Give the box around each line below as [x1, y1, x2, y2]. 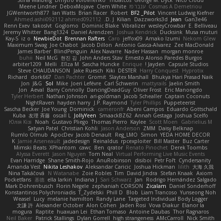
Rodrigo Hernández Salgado [146, 176, 217, 184]
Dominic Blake [81, 22, 119, 30]
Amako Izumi [146, 35, 181, 42]
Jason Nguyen [52, 150, 86, 158]
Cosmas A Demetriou [148, 3, 202, 10]
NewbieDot [34, 35, 62, 42]
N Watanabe [47, 170, 79, 177]
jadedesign [63, 138, 90, 145]
